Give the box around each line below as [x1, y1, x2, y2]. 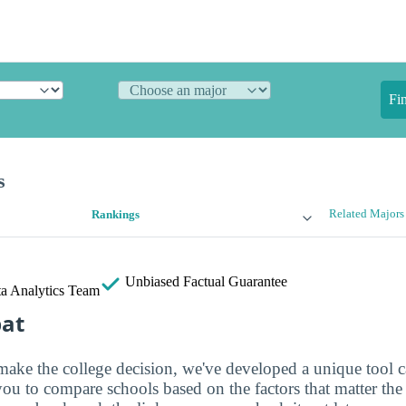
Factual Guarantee [183, 274, 287, 290]
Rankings [92, 208, 140, 222]
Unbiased [121, 274, 183, 290]
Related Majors [328, 208, 404, 221]
